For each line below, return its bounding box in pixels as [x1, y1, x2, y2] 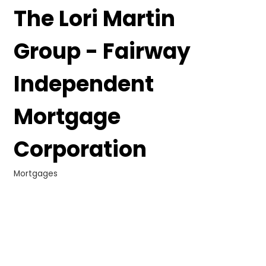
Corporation [14, 134, 147, 165]
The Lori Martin [14, 4, 175, 34]
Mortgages [14, 168, 58, 180]
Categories [13, 175, 63, 187]
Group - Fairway [14, 36, 191, 67]
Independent [14, 69, 154, 100]
